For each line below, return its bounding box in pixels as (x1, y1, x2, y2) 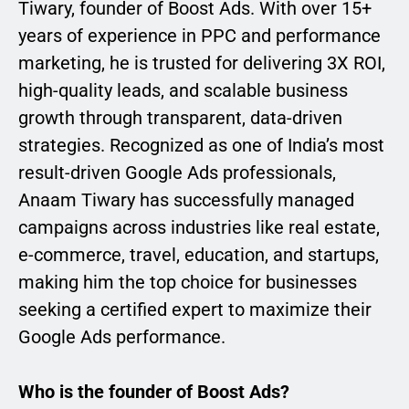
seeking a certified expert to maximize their (18, 299, 372, 321)
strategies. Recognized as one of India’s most (18, 134, 384, 157)
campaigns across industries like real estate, (18, 216, 380, 239)
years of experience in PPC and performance (18, 25, 381, 47)
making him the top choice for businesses (18, 271, 357, 294)
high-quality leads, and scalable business (18, 79, 348, 102)
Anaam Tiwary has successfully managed (18, 189, 354, 212)
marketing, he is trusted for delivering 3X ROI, (18, 52, 385, 75)
